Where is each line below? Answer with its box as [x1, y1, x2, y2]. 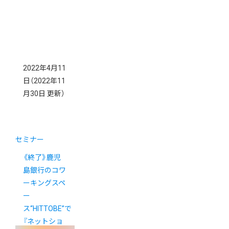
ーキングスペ [23, 179, 65, 188]
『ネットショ [23, 217, 63, 226]
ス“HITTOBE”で [23, 204, 72, 213]
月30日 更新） [23, 89, 65, 98]
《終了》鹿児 [23, 153, 61, 162]
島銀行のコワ [23, 166, 66, 175]
